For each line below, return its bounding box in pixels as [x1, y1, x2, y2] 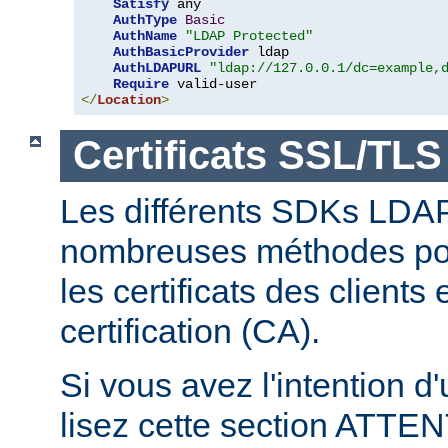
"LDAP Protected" [185, 27, 313, 44]
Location [97, 91, 161, 108]
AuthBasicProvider [113, 43, 249, 60]
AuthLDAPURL [113, 59, 201, 76]
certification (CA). [60, 311, 320, 350]
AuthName [113, 27, 177, 44]
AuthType [113, 11, 177, 28]
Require [113, 75, 169, 92]
